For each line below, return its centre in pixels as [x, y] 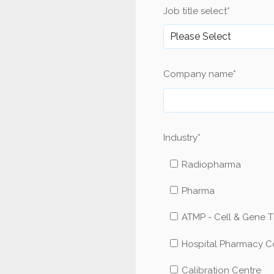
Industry [180, 137]
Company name [198, 74]
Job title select [195, 11]
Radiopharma [211, 165]
